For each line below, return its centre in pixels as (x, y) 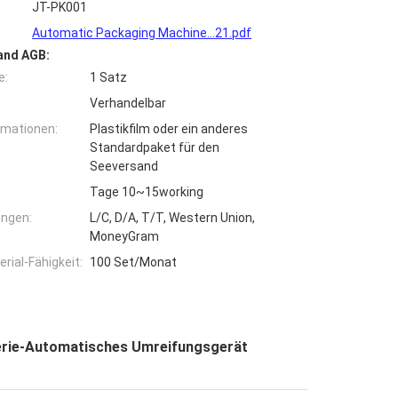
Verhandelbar (128, 103)
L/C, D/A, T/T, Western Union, (172, 218)
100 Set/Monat (133, 263)
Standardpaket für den (155, 148)
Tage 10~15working (147, 192)
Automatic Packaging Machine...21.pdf (142, 33)
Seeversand (124, 167)
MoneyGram (124, 237)
